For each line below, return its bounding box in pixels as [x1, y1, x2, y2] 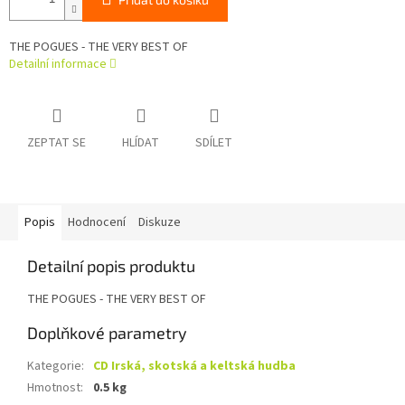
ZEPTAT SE [27, 134, 86, 153]
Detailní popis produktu [27, 256, 195, 277]
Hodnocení [68, 213, 126, 232]
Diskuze [138, 213, 181, 232]
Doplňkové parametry [27, 323, 187, 344]
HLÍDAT [122, 134, 159, 153]
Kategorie [27, 357, 81, 376]
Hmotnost [27, 379, 80, 398]
